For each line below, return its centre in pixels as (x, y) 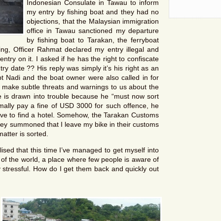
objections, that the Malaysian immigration (93, 21)
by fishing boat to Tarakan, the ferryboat (93, 40)
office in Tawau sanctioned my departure (93, 31)
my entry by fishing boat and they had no (93, 12)
